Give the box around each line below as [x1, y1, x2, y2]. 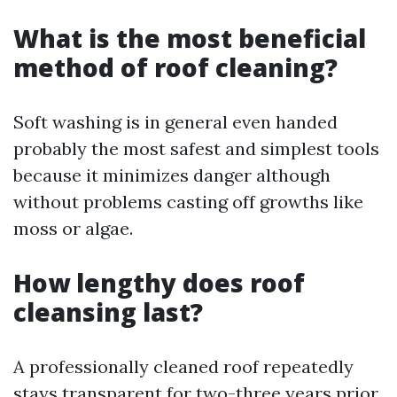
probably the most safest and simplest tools [13, 136, 379, 160]
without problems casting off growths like [13, 190, 363, 213]
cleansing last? [13, 294, 203, 329]
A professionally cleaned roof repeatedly [13, 354, 354, 378]
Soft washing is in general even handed [13, 110, 338, 133]
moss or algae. [13, 216, 133, 239]
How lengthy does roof [13, 265, 305, 300]
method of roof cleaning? [13, 50, 338, 84]
